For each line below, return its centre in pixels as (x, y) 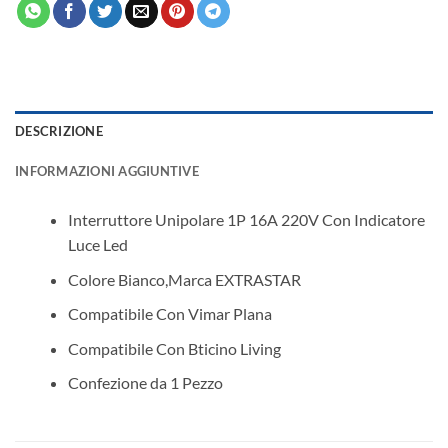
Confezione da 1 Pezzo (145, 383)
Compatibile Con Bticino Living (174, 348)
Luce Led (97, 245)
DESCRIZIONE (59, 131)
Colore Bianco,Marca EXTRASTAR (184, 279)
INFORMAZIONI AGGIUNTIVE (107, 171)
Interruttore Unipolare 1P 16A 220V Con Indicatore (246, 220)
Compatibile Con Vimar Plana (169, 314)
